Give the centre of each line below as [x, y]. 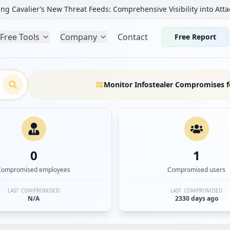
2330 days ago [196, 198]
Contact [133, 37]
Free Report [195, 37]
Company [79, 37]
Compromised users [196, 170]
